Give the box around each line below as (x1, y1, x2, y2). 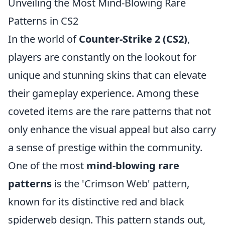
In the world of (8, 32, 79, 46)
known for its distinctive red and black (8, 195, 184, 208)
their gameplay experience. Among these (8, 86, 199, 100)
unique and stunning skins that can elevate (8, 68, 206, 82)
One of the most (8, 159, 86, 172)
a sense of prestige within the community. (8, 141, 202, 154)
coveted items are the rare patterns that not (8, 104, 211, 118)
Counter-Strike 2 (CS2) (79, 32, 187, 46)
